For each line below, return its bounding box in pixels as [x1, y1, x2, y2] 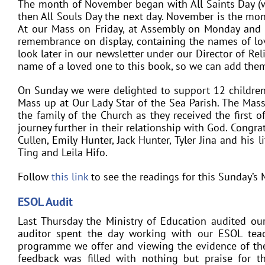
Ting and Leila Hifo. [18, 146, 108, 159]
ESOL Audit [18, 194, 73, 209]
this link [51, 170, 88, 183]
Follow [18, 170, 51, 183]
